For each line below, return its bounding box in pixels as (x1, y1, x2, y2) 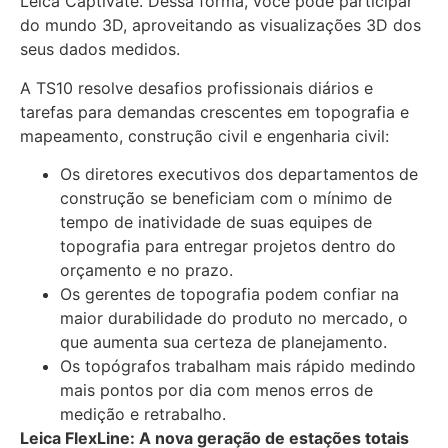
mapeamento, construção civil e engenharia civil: (20, 125, 389, 146)
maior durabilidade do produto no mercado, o (60, 308, 408, 329)
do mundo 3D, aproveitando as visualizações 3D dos (20, 15, 421, 36)
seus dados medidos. (20, 39, 180, 60)
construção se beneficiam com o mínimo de (60, 188, 392, 209)
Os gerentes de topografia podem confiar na (60, 284, 399, 305)
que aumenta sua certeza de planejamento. (60, 332, 387, 353)
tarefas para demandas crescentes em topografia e (20, 101, 409, 122)
